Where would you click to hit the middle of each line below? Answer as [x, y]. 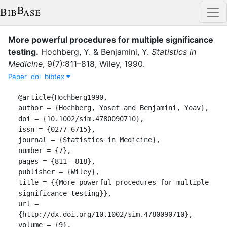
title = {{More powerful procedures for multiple [113, 182]
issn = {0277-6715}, [57, 129]
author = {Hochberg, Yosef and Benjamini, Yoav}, [113, 108]
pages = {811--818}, [57, 161]
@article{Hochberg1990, [63, 97]
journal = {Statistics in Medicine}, [89, 140]
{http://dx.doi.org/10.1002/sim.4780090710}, [105, 214]
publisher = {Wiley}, [59, 172]
